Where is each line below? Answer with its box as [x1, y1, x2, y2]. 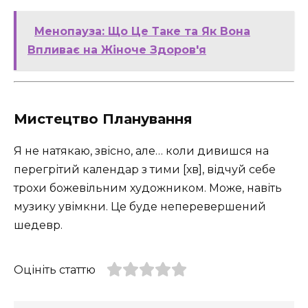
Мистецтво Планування [14, 110, 192, 127]
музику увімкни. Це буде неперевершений [14, 199, 266, 213]
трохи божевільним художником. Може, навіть [14, 181, 282, 195]
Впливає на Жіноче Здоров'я [27, 43, 206, 56]
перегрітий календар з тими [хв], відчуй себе [14, 162, 276, 176]
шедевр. [14, 218, 63, 232]
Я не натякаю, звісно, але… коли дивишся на [14, 144, 269, 157]
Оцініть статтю [14, 263, 96, 276]
